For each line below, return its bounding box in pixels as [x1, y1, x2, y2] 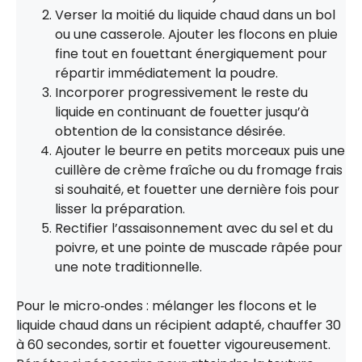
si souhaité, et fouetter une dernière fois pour [55, 179, 339, 199]
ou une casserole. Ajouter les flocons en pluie [55, 24, 338, 44]
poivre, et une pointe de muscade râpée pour [55, 238, 343, 257]
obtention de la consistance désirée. [55, 121, 285, 141]
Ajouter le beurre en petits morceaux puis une [55, 141, 345, 160]
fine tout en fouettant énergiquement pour [55, 44, 327, 63]
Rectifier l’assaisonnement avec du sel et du [55, 218, 333, 238]
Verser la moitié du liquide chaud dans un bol [55, 5, 335, 24]
